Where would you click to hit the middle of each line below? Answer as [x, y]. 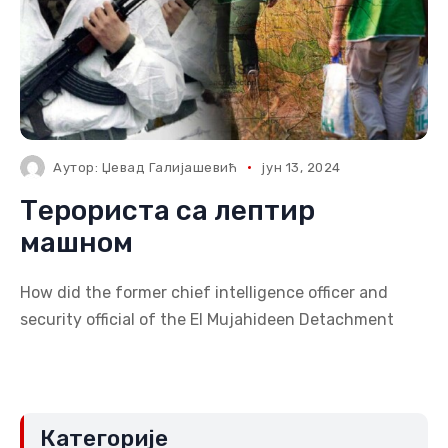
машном [76, 242]
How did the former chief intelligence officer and [204, 292]
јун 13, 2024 [301, 167]
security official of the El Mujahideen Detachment [207, 319]
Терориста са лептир [167, 210]
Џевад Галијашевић [169, 167]
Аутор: [77, 167]
